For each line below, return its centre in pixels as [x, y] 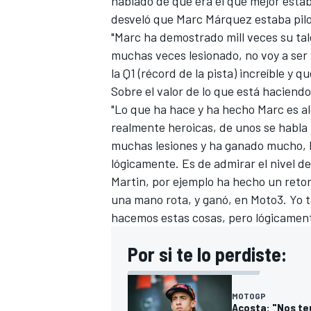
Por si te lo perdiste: [207, 254]
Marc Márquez [214, 19]
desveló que [144, 19]
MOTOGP [249, 296]
